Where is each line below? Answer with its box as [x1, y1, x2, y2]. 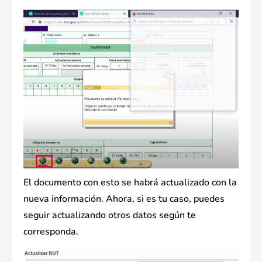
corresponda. [23, 225, 78, 238]
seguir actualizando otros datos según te [23, 208, 196, 222]
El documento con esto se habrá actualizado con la [23, 175, 237, 189]
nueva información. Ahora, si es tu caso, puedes [23, 192, 225, 205]
